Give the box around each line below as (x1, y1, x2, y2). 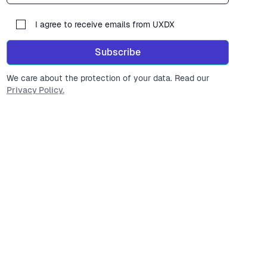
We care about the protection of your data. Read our (6, 73, 209, 83)
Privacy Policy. (6, 85, 64, 95)
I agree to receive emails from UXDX (35, 20, 175, 29)
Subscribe (94, 46, 141, 58)
